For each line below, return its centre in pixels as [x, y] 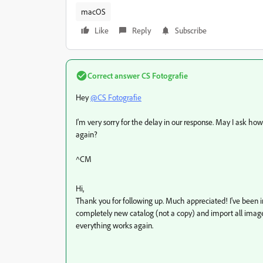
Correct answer [114, 75]
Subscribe [191, 30]
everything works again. [114, 225]
